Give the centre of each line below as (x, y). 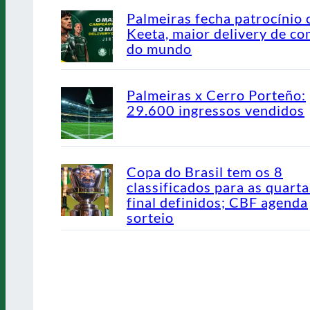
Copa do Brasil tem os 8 (205, 172)
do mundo (159, 49)
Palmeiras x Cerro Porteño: (216, 95)
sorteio (150, 218)
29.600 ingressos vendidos (216, 110)
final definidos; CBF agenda (217, 202)
